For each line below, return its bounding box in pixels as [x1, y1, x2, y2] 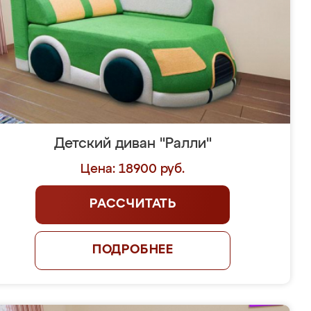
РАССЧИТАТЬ [89, 198, 176, 210]
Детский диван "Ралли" [53, 137, 212, 151]
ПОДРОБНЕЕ [92, 244, 174, 256]
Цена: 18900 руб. [81, 163, 185, 176]
